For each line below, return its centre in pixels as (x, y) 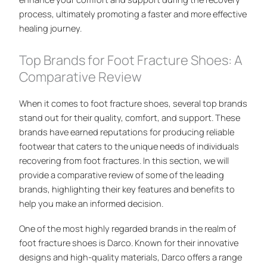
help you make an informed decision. (91, 203)
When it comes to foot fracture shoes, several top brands (133, 103)
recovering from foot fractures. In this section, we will (124, 160)
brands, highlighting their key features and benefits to (127, 189)
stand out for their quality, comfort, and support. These (130, 117)
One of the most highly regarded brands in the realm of (128, 229)
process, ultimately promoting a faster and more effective (133, 14)
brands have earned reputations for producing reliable (127, 131)
